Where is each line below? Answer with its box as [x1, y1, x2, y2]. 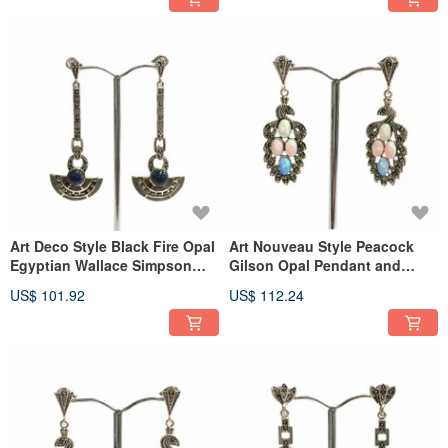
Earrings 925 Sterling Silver [229, 274, 413, 295]
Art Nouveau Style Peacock [229, 236, 414, 257]
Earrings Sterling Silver [10, 274, 166, 295]
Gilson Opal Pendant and [229, 255, 401, 276]
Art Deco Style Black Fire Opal [10, 236, 215, 257]
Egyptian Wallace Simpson [10, 255, 192, 276]
